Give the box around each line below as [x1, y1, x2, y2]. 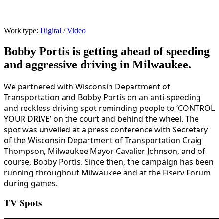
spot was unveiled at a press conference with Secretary [4, 124, 208, 135]
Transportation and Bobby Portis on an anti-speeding [4, 92, 201, 103]
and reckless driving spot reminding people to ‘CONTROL [4, 103, 215, 113]
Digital [40, 26, 61, 35]
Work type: [4, 26, 40, 35]
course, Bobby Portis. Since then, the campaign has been [4, 156, 214, 167]
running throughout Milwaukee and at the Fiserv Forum [4, 167, 211, 178]
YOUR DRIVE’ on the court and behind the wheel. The [4, 113, 199, 124]
